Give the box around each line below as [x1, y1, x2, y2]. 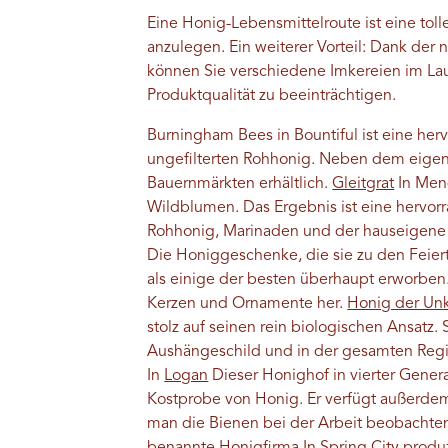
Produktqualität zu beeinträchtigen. [147, 88, 401, 105]
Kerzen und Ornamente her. [147, 296, 348, 313]
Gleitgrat [332, 176, 395, 193]
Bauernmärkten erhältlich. [147, 176, 333, 193]
